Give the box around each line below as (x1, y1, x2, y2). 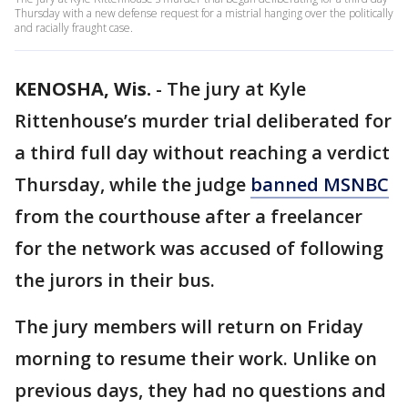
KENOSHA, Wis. (15, 76, 151, 101)
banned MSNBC (250, 172, 389, 197)
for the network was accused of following (15, 236, 383, 260)
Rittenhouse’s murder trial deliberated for (15, 108, 392, 133)
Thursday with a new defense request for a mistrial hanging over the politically (15, 5, 393, 21)
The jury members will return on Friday (15, 314, 363, 339)
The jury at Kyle (167, 76, 306, 101)
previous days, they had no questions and (15, 378, 386, 403)
